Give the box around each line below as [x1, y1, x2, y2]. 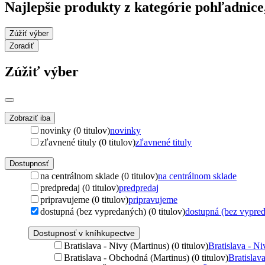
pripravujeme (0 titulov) [40, 194, 128, 205]
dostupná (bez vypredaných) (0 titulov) [40, 206, 185, 216]
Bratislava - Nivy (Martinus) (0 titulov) [64, 240, 208, 251]
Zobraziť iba [9, 113, 50, 122]
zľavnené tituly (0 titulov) [40, 137, 135, 147]
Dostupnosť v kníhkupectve [33, 228, 135, 238]
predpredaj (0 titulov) [40, 182, 119, 193]
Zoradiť [9, 41, 34, 50]
